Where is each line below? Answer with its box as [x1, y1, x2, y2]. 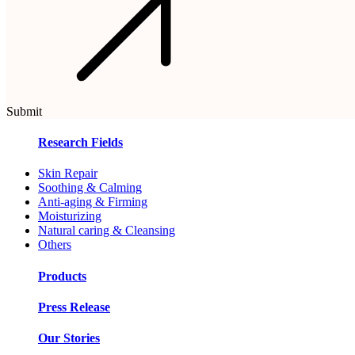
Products [38, 269, 86, 283]
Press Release [38, 300, 110, 314]
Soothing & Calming [38, 181, 142, 195]
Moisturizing [38, 209, 101, 223]
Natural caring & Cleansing [38, 223, 175, 238]
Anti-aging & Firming [38, 195, 147, 209]
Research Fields [38, 136, 123, 150]
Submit [6, 104, 42, 118]
